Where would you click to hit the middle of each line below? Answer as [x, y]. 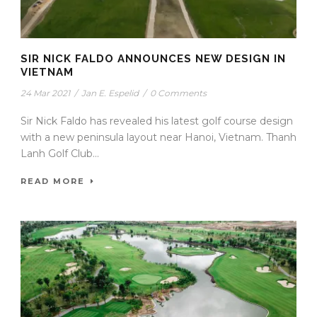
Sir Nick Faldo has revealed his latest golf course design [157, 121]
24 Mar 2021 [45, 93]
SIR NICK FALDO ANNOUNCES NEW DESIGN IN [153, 59]
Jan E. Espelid [110, 93]
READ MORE [53, 181]
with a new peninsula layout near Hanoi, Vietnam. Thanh [158, 138]
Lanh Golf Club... [60, 154]
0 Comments [178, 93]
